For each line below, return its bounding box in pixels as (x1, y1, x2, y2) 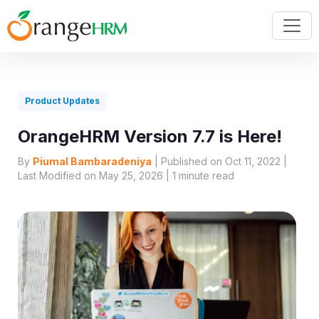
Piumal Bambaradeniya (33, 155, 152, 168)
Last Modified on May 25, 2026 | (18, 169, 172, 182)
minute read (176, 169, 234, 182)
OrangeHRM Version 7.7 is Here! (18, 126, 282, 147)
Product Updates (25, 95, 100, 107)
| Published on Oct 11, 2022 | (152, 155, 287, 168)
